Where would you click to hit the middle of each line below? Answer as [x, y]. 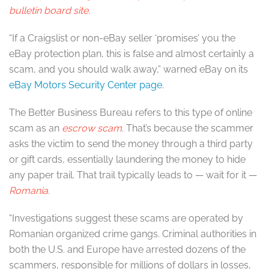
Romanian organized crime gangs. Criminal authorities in [133, 234]
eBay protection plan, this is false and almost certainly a [131, 54]
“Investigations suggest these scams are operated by [126, 218]
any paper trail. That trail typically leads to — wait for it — [133, 175]
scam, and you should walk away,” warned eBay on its [128, 69]
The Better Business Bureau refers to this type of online [131, 113]
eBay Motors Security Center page [86, 85]
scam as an [35, 128]
